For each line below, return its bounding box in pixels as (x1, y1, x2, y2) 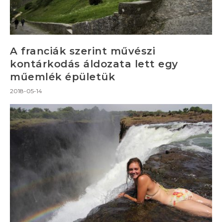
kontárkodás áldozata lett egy (10, 58, 178, 70)
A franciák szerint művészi (10, 45, 155, 57)
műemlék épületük (10, 71, 115, 83)
